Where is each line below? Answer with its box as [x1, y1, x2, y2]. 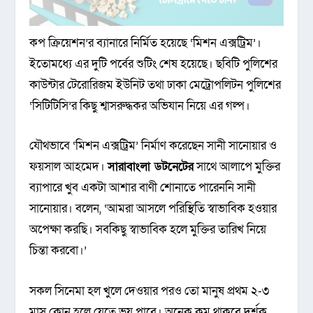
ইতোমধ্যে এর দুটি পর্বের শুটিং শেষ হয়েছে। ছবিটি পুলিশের [29, 56, 278, 73]
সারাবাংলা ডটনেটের [108, 159, 194, 175]
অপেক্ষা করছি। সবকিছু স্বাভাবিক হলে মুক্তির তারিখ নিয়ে [29, 221, 267, 238]
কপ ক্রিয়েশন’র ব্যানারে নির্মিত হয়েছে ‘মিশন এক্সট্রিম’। [29, 35, 262, 52]
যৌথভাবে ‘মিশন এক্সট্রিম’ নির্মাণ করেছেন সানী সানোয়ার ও [29, 138, 277, 154]
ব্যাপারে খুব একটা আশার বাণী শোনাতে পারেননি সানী [29, 180, 256, 196]
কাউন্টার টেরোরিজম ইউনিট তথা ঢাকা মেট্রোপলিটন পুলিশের [29, 77, 282, 94]
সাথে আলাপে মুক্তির [194, 159, 281, 175]
